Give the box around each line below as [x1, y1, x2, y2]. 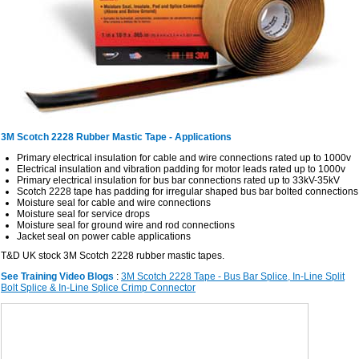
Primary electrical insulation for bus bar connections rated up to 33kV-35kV [17, 175, 340, 186]
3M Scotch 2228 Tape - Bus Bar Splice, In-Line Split [121, 271, 345, 282]
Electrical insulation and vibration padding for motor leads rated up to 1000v [17, 163, 345, 175]
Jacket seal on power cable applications [17, 231, 191, 242]
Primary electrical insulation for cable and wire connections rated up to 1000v [17, 152, 351, 163]
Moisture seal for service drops [17, 208, 150, 220]
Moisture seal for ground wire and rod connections [17, 220, 235, 231]
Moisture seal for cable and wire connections [17, 197, 211, 208]
